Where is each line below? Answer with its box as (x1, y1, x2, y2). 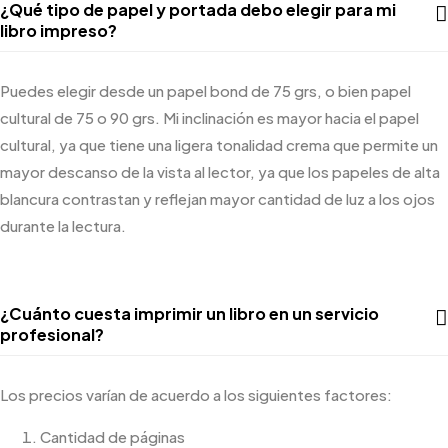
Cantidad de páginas (40, 427, 185, 446)
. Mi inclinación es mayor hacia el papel (155, 108, 419, 127)
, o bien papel (317, 81, 411, 100)
